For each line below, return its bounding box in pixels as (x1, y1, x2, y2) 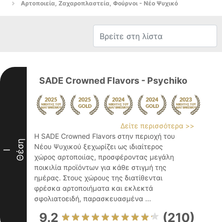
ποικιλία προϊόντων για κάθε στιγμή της (34, 163, 166, 171)
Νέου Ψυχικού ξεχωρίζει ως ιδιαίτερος (34, 142, 163, 151)
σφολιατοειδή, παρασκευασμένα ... (34, 194, 151, 203)
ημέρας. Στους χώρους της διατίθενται (34, 173, 163, 182)
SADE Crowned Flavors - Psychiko (39, 75, 187, 86)
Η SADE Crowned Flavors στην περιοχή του (34, 132, 175, 140)
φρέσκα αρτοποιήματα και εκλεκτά (34, 184, 153, 192)
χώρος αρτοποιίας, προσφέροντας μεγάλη (34, 153, 174, 161)
